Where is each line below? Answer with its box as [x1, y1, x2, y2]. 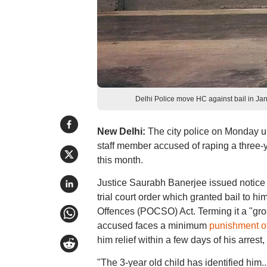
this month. [97, 155, 143, 165]
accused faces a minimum [97, 221, 209, 231]
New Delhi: [97, 126, 145, 136]
